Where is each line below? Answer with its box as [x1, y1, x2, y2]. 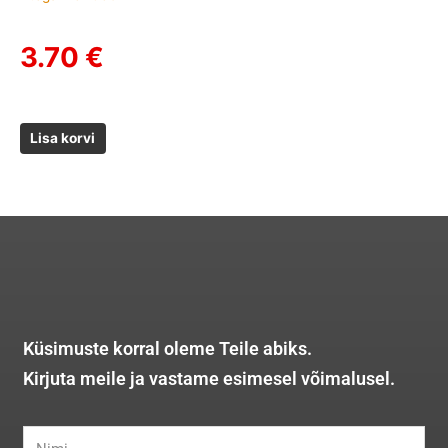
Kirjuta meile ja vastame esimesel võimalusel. [23, 368, 396, 390]
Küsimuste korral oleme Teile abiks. [23, 338, 313, 360]
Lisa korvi [30, 130, 96, 147]
